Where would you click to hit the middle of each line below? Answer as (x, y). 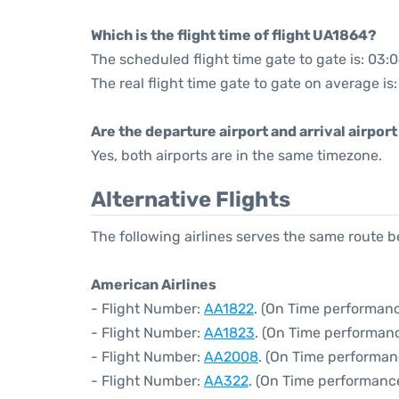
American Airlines (154, 285)
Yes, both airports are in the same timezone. (236, 155)
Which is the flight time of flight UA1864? (234, 35)
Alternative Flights (191, 199)
